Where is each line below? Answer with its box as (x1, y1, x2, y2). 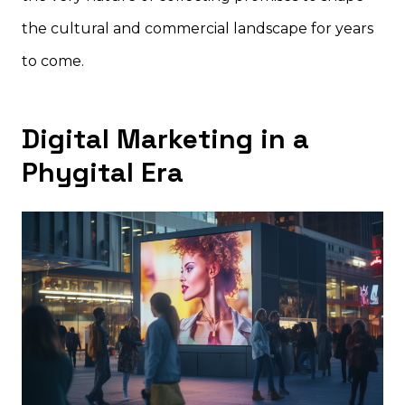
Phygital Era (22, 155, 184, 191)
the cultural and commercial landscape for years (22, 20, 373, 38)
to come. (22, 52, 84, 71)
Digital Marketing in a (22, 121, 309, 157)
